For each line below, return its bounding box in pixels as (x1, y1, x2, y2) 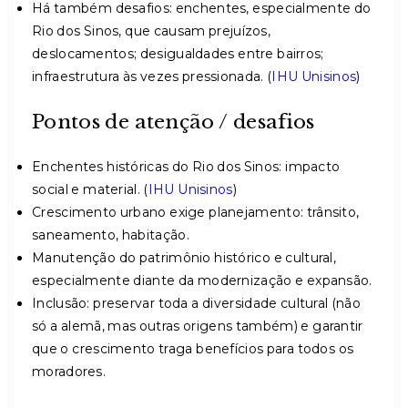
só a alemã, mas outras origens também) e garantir (32, 318, 363, 334)
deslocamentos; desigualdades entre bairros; (32, 46, 324, 62)
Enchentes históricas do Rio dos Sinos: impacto (32, 158, 341, 175)
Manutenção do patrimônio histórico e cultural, (32, 250, 337, 266)
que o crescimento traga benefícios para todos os (32, 341, 354, 357)
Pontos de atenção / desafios (32, 110, 315, 134)
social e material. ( (32, 181, 148, 198)
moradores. (32, 363, 107, 380)
